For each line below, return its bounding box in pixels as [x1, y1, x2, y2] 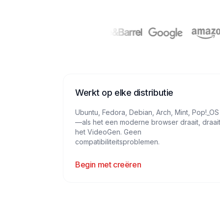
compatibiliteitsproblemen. [75, 137, 160, 146]
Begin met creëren [75, 160, 141, 169]
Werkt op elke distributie [75, 87, 173, 98]
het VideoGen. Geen [75, 128, 141, 136]
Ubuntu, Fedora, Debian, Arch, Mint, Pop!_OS [75, 108, 219, 116]
